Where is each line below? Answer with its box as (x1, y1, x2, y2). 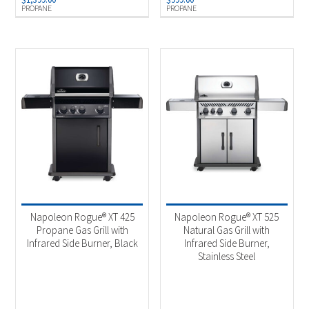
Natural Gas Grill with (183, 223, 270, 237)
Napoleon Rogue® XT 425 (30, 210, 134, 224)
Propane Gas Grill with (36, 223, 128, 237)
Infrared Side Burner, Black (26, 237, 138, 250)
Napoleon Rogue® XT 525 (175, 210, 279, 224)
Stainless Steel (198, 250, 256, 263)
